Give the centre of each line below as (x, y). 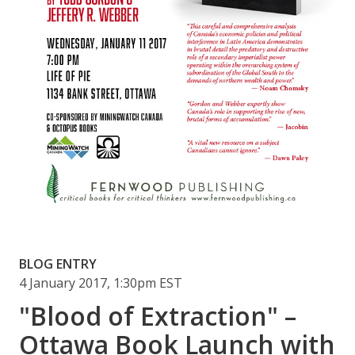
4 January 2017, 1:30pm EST (101, 283)
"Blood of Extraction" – (158, 316)
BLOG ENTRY (58, 264)
